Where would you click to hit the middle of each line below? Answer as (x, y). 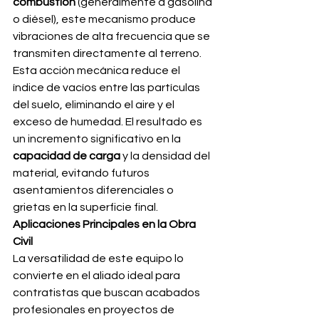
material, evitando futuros (82, 173)
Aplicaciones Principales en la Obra (105, 224)
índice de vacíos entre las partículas (108, 88)
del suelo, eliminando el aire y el (95, 105)
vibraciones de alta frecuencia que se (113, 36)
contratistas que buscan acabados (108, 293)
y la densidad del (166, 156)
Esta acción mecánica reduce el (98, 70)
